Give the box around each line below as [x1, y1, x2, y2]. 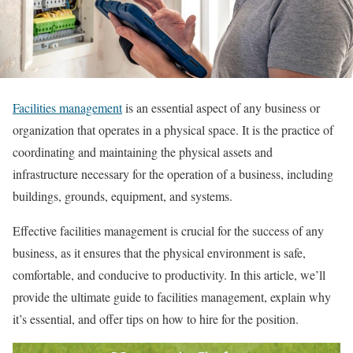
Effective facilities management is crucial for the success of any [13, 222, 324, 240]
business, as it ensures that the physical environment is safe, [13, 244, 306, 262]
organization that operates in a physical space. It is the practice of [13, 121, 333, 139]
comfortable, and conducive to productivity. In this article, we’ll [13, 266, 325, 284]
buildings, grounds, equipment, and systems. [13, 188, 236, 205]
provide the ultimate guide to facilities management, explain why [13, 288, 331, 306]
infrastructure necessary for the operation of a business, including [13, 165, 333, 183]
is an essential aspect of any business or [122, 99, 320, 117]
